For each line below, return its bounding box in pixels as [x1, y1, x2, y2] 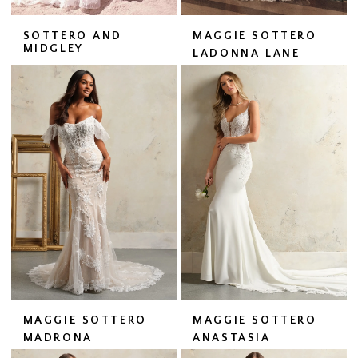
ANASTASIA [193, 332, 271, 345]
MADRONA [22, 332, 93, 345]
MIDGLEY [22, 42, 84, 55]
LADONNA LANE [193, 46, 300, 60]
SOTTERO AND [22, 29, 123, 42]
